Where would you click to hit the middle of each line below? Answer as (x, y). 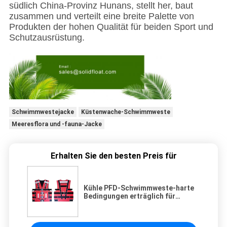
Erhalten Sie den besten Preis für (113, 156)
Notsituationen (109, 204)
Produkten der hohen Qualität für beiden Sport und (111, 27)
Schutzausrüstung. (47, 38)
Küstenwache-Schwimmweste (125, 112)
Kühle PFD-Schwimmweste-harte (139, 188)
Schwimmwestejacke (43, 112)
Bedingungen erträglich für (129, 196)
